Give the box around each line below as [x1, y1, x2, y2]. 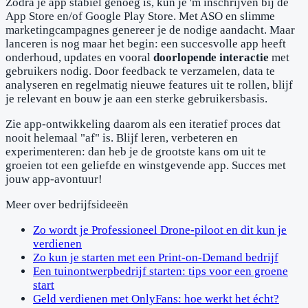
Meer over [5, 197, 58, 211]
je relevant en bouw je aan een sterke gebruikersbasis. [5, 91, 267, 105]
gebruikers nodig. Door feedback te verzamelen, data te [5, 64, 275, 78]
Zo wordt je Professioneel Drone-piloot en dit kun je [33, 223, 287, 236]
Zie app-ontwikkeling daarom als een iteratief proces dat [5, 117, 280, 131]
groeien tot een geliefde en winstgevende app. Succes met [5, 158, 286, 172]
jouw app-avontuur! [5, 172, 102, 186]
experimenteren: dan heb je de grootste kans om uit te [5, 144, 266, 158]
